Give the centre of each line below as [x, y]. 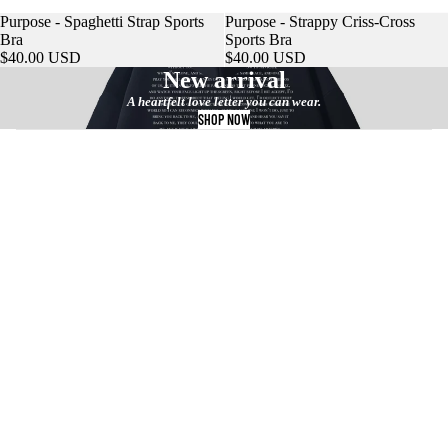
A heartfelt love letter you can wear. [224, 101]
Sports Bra [258, 39]
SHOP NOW [224, 119]
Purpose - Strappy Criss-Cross [319, 21]
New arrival [224, 79]
